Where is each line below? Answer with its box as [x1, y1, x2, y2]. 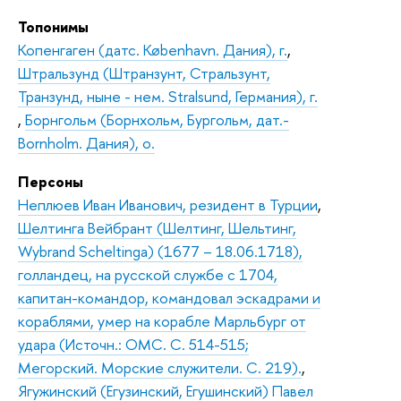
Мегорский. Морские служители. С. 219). [18, 356, 302, 378]
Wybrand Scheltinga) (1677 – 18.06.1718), [18, 240, 303, 261]
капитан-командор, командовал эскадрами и [18, 286, 320, 308]
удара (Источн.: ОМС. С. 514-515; [18, 333, 249, 354]
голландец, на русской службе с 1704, [18, 263, 277, 285]
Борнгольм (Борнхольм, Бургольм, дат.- [25, 108, 289, 130]
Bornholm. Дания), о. [18, 132, 155, 153]
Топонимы [18, 15, 89, 37]
